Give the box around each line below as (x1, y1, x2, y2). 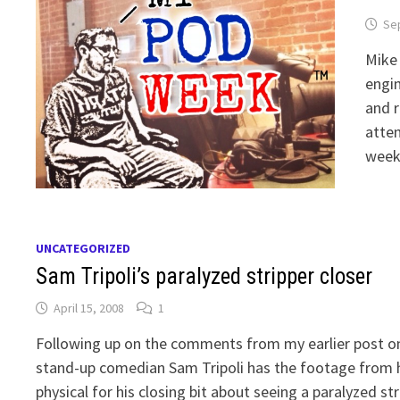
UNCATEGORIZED (36, 240, 131, 256)
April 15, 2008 (54, 300, 125, 316)
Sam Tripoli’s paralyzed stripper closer (36, 263, 373, 289)
